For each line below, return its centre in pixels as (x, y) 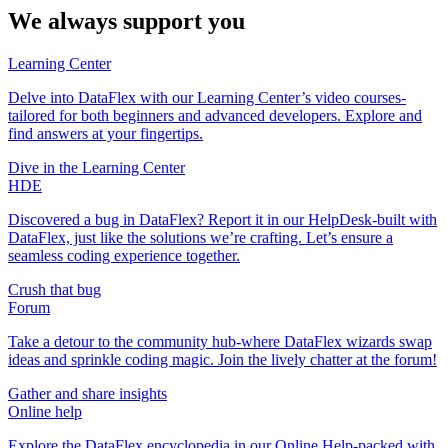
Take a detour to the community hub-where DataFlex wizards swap (220, 341)
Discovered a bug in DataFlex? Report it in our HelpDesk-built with (222, 219)
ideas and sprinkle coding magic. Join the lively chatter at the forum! (222, 359)
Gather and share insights (87, 393)
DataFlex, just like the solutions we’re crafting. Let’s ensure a (200, 237)
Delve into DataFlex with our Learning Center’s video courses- (207, 97)
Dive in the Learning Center (96, 167)
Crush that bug (54, 289)
